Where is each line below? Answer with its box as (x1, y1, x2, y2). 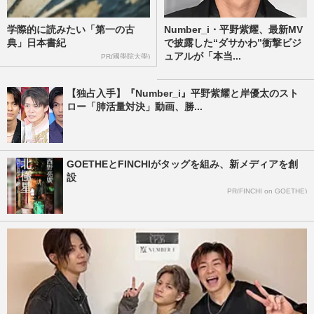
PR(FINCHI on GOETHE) (227, 187, 307, 195)
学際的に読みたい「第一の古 (7, 24, 135, 36)
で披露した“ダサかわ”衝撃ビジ (164, 37, 301, 49)
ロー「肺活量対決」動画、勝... (67, 101, 203, 112)
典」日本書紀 (7, 37, 66, 49)
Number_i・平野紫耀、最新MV (164, 24, 303, 36)
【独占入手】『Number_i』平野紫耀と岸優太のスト (67, 88, 299, 99)
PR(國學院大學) (101, 53, 150, 61)
